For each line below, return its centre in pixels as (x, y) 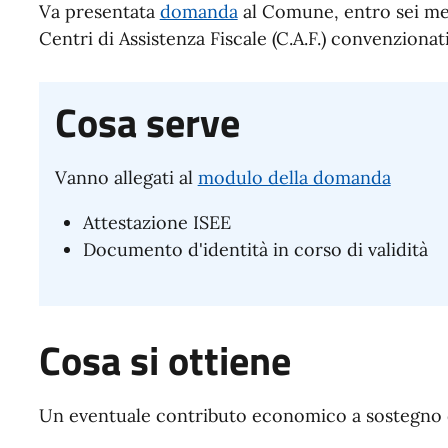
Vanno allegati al (126, 178)
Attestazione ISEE (156, 223)
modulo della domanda (294, 178)
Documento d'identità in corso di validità (255, 250)
